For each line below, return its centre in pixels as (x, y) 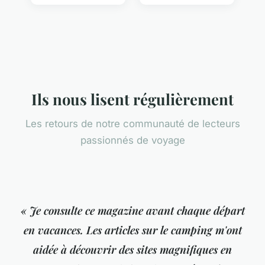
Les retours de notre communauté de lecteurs (132, 124)
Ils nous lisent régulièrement (132, 99)
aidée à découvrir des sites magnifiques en (132, 250)
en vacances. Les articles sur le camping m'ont (132, 230)
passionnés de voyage (132, 140)
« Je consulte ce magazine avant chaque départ (132, 211)
